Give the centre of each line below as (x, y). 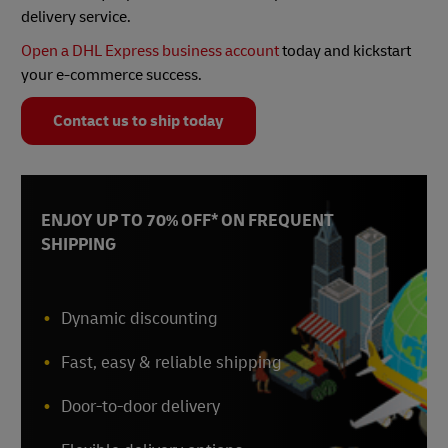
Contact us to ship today (138, 121)
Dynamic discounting (139, 319)
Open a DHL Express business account (150, 51)
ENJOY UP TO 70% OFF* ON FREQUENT (187, 221)
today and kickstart (345, 51)
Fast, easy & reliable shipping (171, 363)
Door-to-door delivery (140, 407)
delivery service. (77, 17)
